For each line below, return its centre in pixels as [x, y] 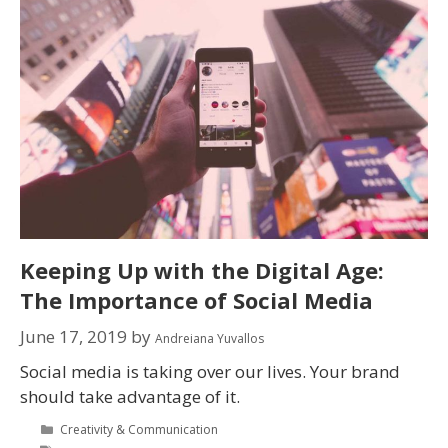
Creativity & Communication [139, 429]
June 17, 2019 [73, 336]
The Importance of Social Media [196, 300]
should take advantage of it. [130, 396]
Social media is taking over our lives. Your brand [210, 371]
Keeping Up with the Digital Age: [202, 270]
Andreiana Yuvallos [209, 338]
